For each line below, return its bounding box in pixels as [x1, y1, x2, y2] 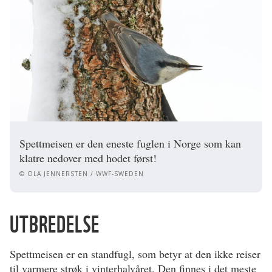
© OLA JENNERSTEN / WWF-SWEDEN [19, 169, 144, 178]
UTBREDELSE [10, 209, 100, 238]
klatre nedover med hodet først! [19, 150, 157, 165]
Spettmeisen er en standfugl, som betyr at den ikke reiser [10, 246, 260, 261]
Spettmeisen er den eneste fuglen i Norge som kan [19, 135, 241, 151]
